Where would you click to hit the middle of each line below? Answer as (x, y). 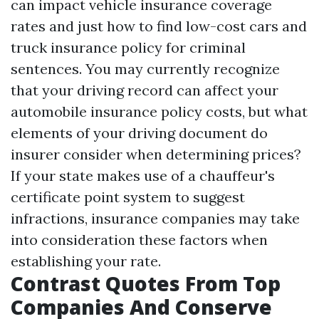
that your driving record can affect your (145, 90)
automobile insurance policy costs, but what (159, 111)
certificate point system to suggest (128, 197)
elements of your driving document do (139, 133)
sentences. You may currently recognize (145, 69)
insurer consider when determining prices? (156, 154)
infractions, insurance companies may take (155, 218)
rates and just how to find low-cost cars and (159, 26)
